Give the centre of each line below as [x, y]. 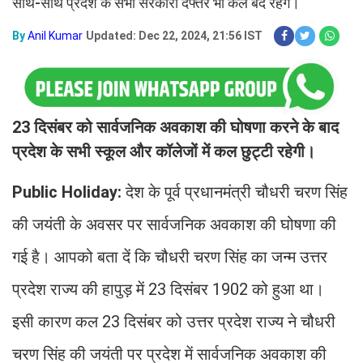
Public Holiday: [69, 192]
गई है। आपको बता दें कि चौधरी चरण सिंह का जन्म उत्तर [170, 256]
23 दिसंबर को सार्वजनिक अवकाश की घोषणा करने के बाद [175, 127]
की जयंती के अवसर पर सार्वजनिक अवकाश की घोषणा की [174, 224]
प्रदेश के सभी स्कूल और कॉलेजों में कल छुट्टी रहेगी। [164, 151]
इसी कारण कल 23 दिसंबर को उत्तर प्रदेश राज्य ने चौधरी [174, 321]
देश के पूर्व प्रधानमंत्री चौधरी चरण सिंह [237, 192]
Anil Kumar [55, 36]
